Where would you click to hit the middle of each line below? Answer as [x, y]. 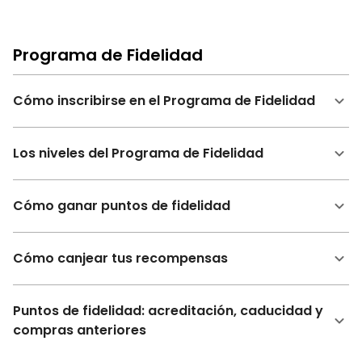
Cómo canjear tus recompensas [120, 258]
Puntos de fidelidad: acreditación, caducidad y [168, 311]
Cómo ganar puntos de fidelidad [122, 206]
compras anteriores [80, 330]
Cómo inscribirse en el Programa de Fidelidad [164, 101]
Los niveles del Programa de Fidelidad [138, 153]
